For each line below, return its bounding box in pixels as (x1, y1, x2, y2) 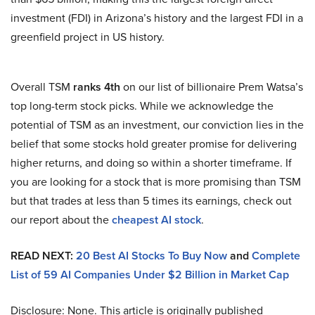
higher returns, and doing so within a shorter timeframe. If (11, 155, 292, 172)
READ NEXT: (11, 247, 76, 264)
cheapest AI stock (112, 212, 201, 229)
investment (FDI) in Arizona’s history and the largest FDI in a (11, 10, 303, 27)
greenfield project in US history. (11, 29, 165, 46)
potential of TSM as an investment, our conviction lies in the (11, 117, 304, 134)
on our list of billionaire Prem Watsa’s (120, 79, 303, 96)
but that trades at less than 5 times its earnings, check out (11, 193, 292, 210)
